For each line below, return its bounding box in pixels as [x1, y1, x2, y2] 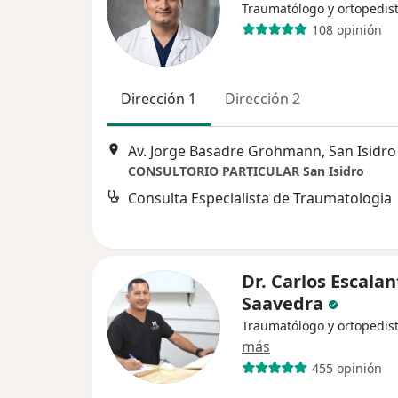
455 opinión [311, 359, 382, 377]
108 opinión [311, 20, 382, 38]
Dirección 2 [225, 89, 300, 108]
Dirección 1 [121, 89, 196, 108]
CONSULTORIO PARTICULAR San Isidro [128, 163, 364, 180]
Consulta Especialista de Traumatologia [128, 188, 392, 209]
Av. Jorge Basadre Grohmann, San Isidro [128, 141, 396, 162]
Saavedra [242, 291, 323, 315]
